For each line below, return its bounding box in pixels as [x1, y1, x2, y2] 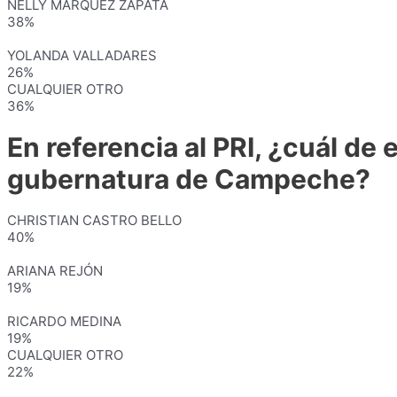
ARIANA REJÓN [7, 262, 103, 279]
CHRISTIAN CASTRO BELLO [7, 212, 182, 229]
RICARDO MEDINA [7, 313, 121, 330]
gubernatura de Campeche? [7, 163, 370, 195]
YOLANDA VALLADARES [7, 47, 157, 64]
